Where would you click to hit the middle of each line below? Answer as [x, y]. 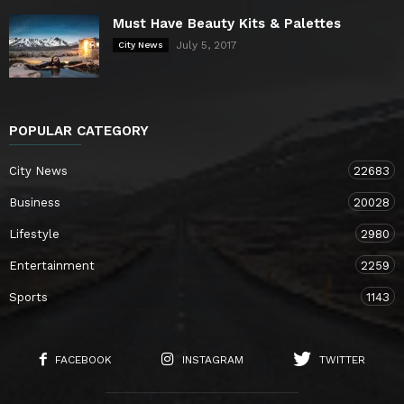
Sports [28, 297]
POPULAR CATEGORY [79, 130]
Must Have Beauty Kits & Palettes [227, 23]
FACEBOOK [83, 359]
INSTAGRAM [212, 359]
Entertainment [52, 265]
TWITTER [342, 359]
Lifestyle [34, 234]
